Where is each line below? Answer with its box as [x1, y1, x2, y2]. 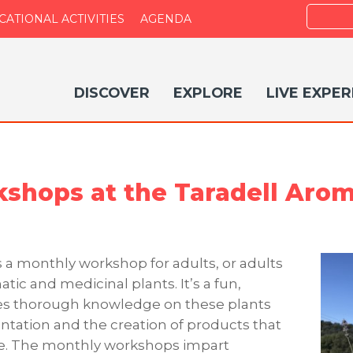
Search [307, 6, 347, 20]
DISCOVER [74, 84, 150, 101]
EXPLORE [173, 84, 243, 101]
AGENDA [140, 12, 191, 26]
